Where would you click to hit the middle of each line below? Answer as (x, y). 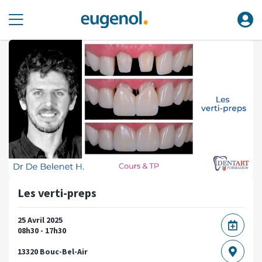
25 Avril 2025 (40, 220)
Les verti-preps (57, 192)
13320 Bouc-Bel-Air (53, 252)
